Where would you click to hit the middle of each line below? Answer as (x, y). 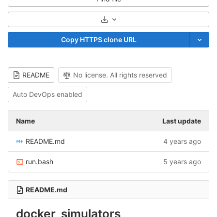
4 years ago (182, 141)
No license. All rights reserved (120, 75)
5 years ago (182, 162)
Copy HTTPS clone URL (99, 39)
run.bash (39, 162)
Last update (182, 121)
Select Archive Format (143, 22)
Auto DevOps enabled (47, 94)
